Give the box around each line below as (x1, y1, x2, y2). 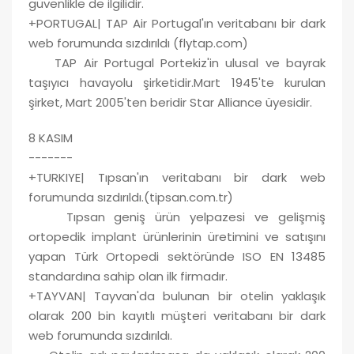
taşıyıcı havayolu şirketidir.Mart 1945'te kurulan (28, 73, 326, 91)
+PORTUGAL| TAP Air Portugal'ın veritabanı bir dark (28, 14, 326, 32)
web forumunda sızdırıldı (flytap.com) (28, 34, 248, 51)
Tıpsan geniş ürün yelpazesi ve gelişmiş (28, 208, 326, 225)
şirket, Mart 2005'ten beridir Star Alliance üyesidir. (28, 93, 312, 111)
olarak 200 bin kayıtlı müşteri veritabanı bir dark (28, 307, 326, 324)
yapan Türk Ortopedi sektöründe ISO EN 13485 (28, 247, 326, 265)
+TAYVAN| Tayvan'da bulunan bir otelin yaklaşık (28, 287, 326, 304)
